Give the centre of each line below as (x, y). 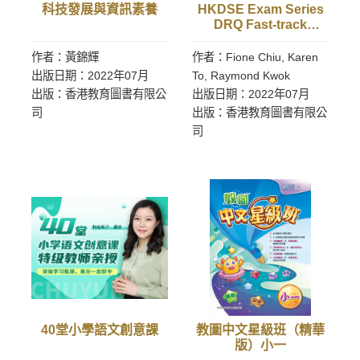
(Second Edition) (260, 55)
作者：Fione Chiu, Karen (255, 57)
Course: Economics (260, 40)
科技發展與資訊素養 (100, 9)
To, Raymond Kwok (241, 76)
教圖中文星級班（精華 (260, 330)
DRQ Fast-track (260, 25)
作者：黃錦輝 (65, 57)
